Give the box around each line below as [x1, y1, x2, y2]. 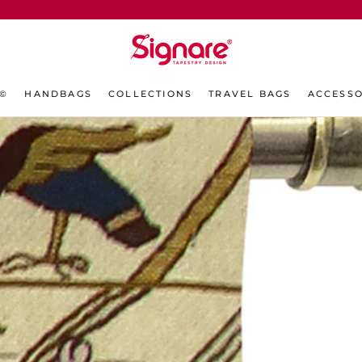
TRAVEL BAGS [208, 88, 292, 99]
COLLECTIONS [108, 88, 193, 99]
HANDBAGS [24, 88, 93, 99]
